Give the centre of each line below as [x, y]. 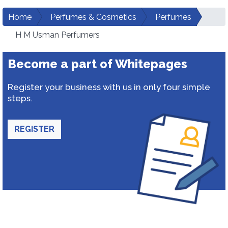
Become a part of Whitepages [97, 64]
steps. [20, 98]
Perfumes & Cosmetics [93, 17]
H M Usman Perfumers [58, 35]
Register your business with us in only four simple [109, 87]
